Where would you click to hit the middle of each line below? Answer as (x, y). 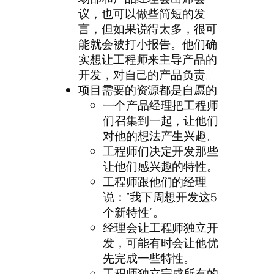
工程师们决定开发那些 (161, 151)
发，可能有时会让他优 (161, 243)
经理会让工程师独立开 (161, 228)
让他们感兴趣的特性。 (161, 167)
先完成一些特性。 (149, 258)
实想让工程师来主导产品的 (148, 60)
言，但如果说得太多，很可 (148, 29)
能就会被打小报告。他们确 (148, 44)
